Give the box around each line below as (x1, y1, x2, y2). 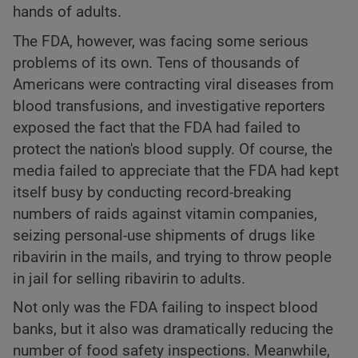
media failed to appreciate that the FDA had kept (13, 161, 339, 180)
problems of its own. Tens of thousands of (13, 54, 300, 72)
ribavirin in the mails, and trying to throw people (13, 248, 332, 266)
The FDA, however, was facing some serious (13, 32, 308, 50)
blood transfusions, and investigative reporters (13, 97, 325, 115)
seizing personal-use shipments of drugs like (13, 226, 315, 245)
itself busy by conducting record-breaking (13, 183, 292, 201)
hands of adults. (13, 3, 121, 22)
